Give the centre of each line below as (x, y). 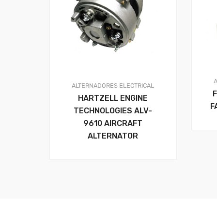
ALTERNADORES (95, 85)
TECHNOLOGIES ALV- (113, 110)
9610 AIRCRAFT (113, 123)
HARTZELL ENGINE (113, 98)
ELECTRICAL (137, 85)
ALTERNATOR (113, 136)
